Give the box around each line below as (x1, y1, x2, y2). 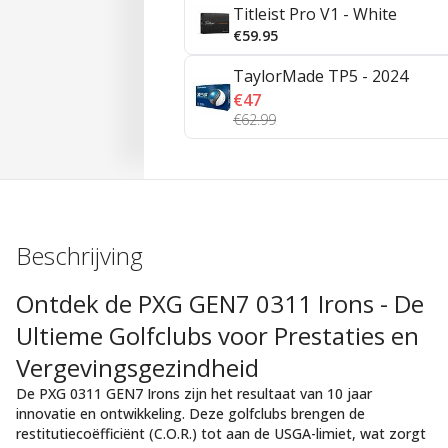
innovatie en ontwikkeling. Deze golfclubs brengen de (16, 404, 365, 423)
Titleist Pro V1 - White (233, 3, 397, 25)
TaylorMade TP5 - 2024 (233, 65, 408, 87)
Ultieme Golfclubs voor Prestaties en (16, 319, 419, 352)
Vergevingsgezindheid (16, 351, 259, 384)
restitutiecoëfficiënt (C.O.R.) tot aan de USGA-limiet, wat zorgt (16, 424, 426, 443)
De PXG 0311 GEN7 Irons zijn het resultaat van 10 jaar (16, 384, 372, 403)
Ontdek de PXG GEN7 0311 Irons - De (16, 287, 424, 320)
